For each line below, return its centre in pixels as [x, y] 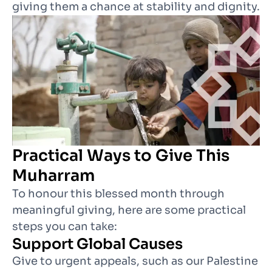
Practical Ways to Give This [121, 155]
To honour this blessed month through [118, 193]
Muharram [53, 175]
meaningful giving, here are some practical [129, 210]
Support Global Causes [97, 244]
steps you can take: [65, 226]
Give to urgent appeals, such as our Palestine [135, 261]
